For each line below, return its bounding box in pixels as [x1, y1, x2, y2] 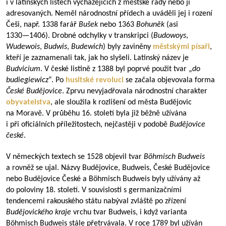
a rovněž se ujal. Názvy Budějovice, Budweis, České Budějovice [6, 164, 210, 172]
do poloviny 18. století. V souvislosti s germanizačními [6, 186, 182, 194]
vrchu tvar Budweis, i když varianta [73, 208, 187, 216]
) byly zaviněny [103, 43, 153, 51]
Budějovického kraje [6, 208, 73, 216]
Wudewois [6, 43, 40, 51]
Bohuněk [136, 21, 164, 29]
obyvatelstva [6, 98, 50, 106]
